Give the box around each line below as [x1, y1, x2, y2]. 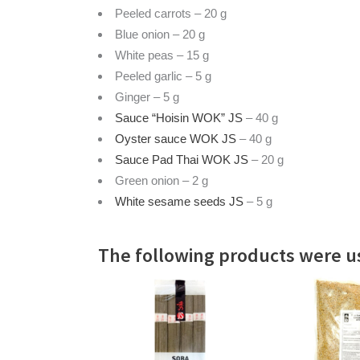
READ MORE [149, 342, 211, 355]
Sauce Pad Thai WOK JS [115, 153, 248, 166]
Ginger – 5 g [115, 90, 179, 104]
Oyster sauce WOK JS [115, 132, 236, 145]
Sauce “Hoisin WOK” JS [115, 111, 243, 125]
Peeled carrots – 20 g [115, 6, 227, 20]
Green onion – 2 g [115, 174, 208, 187]
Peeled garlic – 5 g [115, 69, 211, 83]
